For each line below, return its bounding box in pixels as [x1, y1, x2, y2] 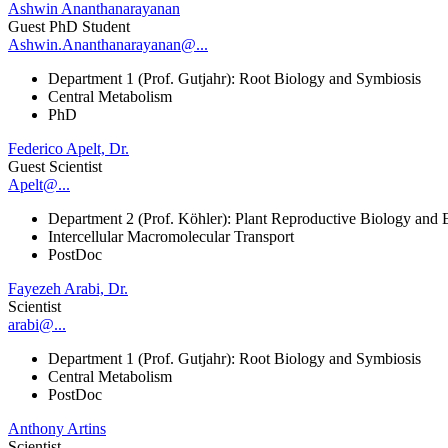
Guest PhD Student [8, 17, 130, 35]
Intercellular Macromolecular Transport [48, 227, 294, 245]
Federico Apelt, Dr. [8, 139, 129, 157]
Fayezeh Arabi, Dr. [8, 279, 128, 297]
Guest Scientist [8, 157, 102, 175]
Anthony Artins [8, 419, 106, 437]
